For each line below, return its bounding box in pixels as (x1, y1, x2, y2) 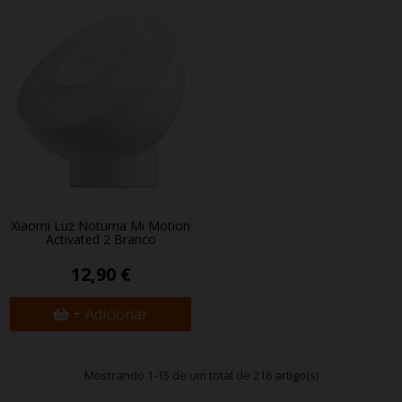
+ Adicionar (73, 304, 148, 324)
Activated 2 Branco (45, 231, 156, 248)
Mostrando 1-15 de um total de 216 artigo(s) (83, 367, 319, 383)
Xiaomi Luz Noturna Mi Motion (11, 217, 190, 234)
